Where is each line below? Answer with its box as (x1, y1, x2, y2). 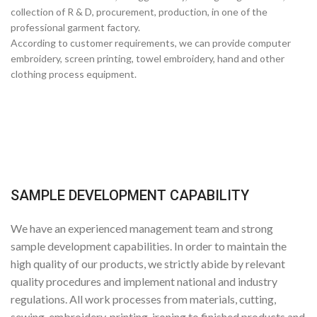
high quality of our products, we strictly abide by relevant (11, 257, 285, 270)
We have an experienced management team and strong (11, 221, 273, 235)
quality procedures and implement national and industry (11, 275, 277, 288)
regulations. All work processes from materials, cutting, (11, 292, 276, 306)
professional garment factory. (11, 21, 140, 33)
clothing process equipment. (11, 68, 137, 80)
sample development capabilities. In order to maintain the (11, 239, 287, 253)
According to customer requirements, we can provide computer (11, 37, 291, 49)
